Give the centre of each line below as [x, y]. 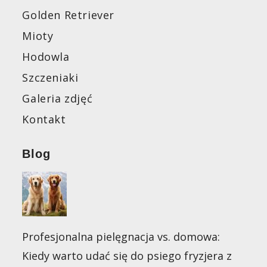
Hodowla [46, 57]
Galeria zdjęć [58, 98]
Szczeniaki [50, 77]
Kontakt [44, 119]
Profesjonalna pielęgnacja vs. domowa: [121, 237]
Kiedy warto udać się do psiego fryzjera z [127, 256]
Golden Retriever [69, 15]
